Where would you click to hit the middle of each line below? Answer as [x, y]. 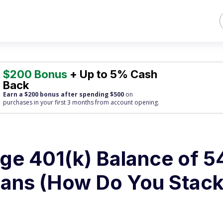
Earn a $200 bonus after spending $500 [64, 94]
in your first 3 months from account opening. [96, 102]
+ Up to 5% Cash [112, 74]
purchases [18, 102]
